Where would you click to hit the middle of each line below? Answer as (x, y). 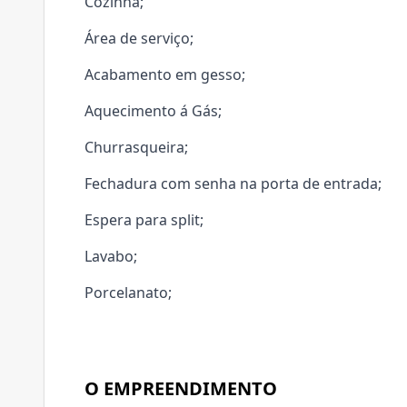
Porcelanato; (128, 293)
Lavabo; (111, 256)
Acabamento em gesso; (165, 74)
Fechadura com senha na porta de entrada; (233, 184)
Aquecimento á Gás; (153, 111)
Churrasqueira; (136, 147)
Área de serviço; (139, 38)
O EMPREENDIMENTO (181, 388)
